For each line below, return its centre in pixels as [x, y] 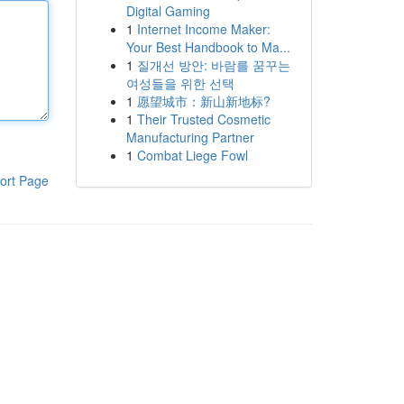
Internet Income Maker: [203, 29]
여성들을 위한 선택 [180, 83]
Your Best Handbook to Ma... [208, 47]
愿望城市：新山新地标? [203, 101]
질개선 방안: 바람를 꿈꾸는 [213, 65]
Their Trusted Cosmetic [203, 119]
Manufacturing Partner [190, 137]
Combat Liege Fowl [192, 155]
